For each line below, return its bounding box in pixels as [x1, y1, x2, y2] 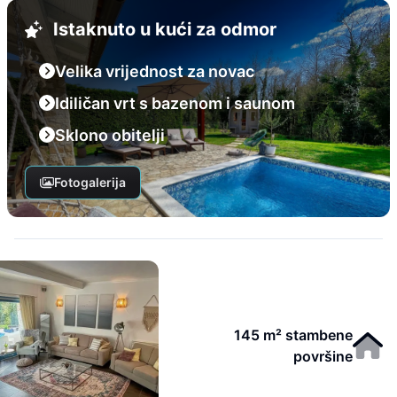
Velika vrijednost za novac [55, 62, 254, 81]
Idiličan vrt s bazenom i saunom [55, 94, 295, 113]
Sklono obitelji [55, 126, 165, 144]
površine [293, 347, 354, 365]
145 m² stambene [234, 326, 354, 344]
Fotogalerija [53, 175, 126, 190]
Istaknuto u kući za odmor [53, 19, 276, 40]
